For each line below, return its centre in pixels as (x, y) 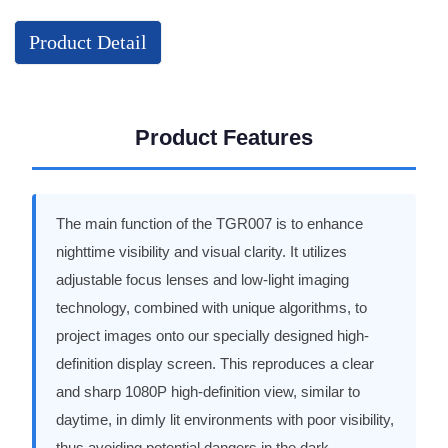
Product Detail (87, 42)
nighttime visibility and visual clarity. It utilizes (201, 251)
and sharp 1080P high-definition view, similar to (207, 391)
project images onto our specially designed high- (212, 335)
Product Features (223, 137)
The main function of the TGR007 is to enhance (209, 223)
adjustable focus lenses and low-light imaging (202, 279)
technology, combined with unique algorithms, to (211, 307)
